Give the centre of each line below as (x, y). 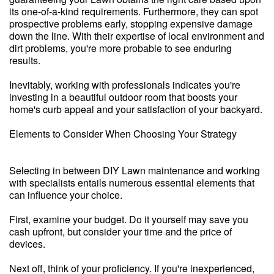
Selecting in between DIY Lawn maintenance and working (135, 170)
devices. (27, 244)
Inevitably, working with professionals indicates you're (125, 85)
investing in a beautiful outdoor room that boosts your (123, 97)
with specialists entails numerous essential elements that (132, 183)
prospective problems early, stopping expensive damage (131, 24)
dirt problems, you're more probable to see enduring (120, 48)
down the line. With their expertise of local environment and (137, 36)
